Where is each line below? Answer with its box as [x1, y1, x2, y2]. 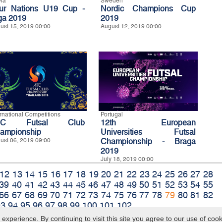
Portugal [101, 111, 123, 118]
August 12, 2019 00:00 [101, 22, 162, 30]
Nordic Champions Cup [101, 3, 196, 13]
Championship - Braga [101, 136, 196, 146]
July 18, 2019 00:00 [101, 155, 154, 163]
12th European [101, 117, 196, 127]
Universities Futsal [101, 127, 196, 137]
